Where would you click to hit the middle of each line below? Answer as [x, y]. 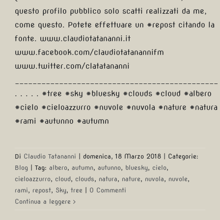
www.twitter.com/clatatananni [72, 66]
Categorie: [183, 156]
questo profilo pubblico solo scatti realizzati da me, [111, 11]
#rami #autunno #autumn [62, 121]
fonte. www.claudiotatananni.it [73, 39]
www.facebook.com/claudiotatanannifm [89, 52]
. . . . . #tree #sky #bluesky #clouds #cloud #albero [113, 94]
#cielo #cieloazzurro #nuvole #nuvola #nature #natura [116, 107]
